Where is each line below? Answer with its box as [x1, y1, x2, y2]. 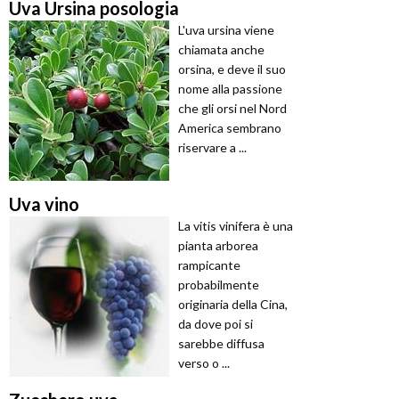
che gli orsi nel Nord [178, 101, 287, 117]
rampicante [178, 257, 240, 273]
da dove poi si [178, 316, 253, 332]
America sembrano [178, 120, 281, 136]
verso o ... [178, 355, 230, 371]
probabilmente [178, 277, 259, 293]
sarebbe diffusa [178, 336, 265, 352]
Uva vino [9, 193, 79, 216]
